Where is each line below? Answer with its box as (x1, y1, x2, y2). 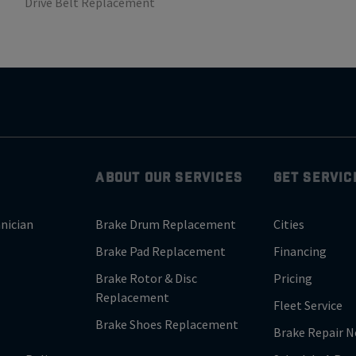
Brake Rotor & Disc (95, 269, 198, 286)
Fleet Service (273, 296, 342, 313)
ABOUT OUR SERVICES (95, 170, 242, 184)
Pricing (273, 269, 312, 286)
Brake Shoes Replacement (95, 315, 239, 332)
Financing (273, 242, 327, 259)
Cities (273, 215, 304, 232)
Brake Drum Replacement (95, 215, 237, 232)
